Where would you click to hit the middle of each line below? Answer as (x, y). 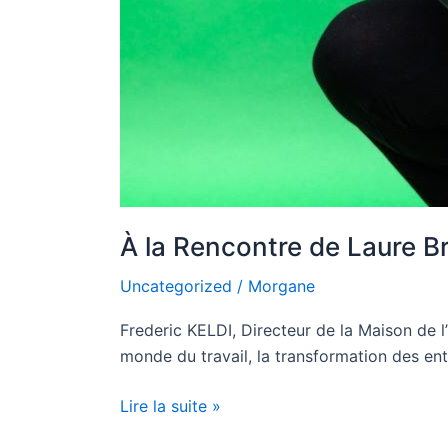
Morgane (281, 285)
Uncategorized (176, 285)
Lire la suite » (170, 406)
